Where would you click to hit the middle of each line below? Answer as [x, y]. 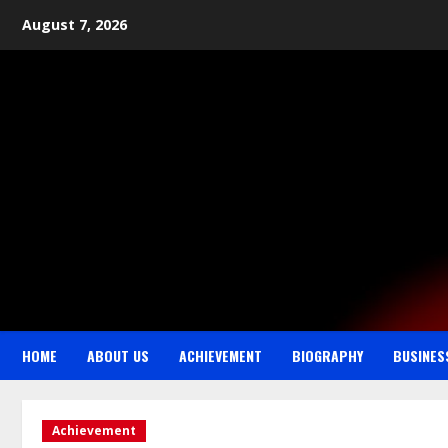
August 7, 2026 [74, 24]
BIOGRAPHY [327, 355]
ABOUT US [118, 355]
